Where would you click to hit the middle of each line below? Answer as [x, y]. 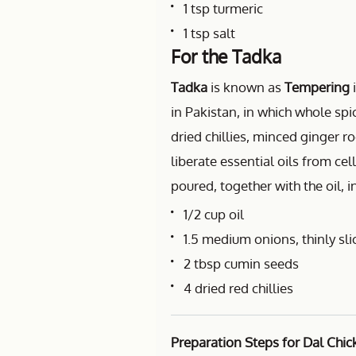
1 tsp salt [209, 33]
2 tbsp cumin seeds [241, 263]
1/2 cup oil [214, 214]
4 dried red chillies [238, 288]
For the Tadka [226, 56]
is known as [244, 87]
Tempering [315, 87]
